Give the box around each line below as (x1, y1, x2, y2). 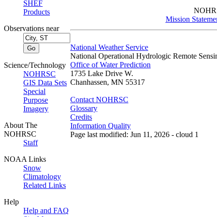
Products (23, 8, 50, 16)
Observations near (4, 24, 59, 32)
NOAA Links (4, 155, 46, 163)
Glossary (70, 104, 97, 113)
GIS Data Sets (23, 78, 67, 87)
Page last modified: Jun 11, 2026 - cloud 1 (70, 130, 199, 139)
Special (23, 87, 46, 95)
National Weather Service (70, 43, 148, 52)
